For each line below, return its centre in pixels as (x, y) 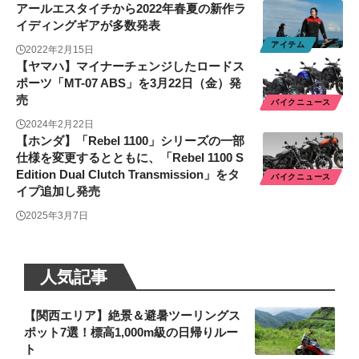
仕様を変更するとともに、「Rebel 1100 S (130, 158)
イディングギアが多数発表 (88, 26)
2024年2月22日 (60, 125)
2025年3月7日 (57, 216)
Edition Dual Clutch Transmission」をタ (128, 175)
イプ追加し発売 (58, 192)
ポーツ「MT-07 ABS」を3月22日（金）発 (129, 83)
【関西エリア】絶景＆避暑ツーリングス (132, 315)
